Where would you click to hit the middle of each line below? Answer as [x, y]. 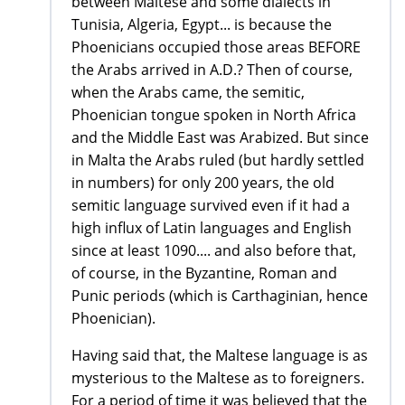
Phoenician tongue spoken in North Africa [214, 115]
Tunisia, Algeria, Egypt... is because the [202, 25]
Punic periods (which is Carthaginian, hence [220, 296]
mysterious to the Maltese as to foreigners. [218, 378]
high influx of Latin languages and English [212, 228]
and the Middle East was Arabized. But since [220, 138]
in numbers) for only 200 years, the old [203, 183]
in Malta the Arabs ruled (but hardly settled [218, 160]
